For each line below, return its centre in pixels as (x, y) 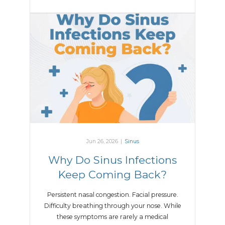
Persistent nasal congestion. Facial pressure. (113, 195)
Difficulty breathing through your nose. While (113, 206)
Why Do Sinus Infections (113, 160)
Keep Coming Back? (113, 175)
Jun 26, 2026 (102, 142)
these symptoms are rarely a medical (113, 217)
